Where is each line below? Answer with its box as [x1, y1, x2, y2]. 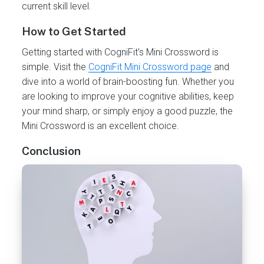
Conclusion [22, 144, 81, 158]
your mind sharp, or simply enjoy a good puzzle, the [22, 105, 233, 117]
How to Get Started [22, 24, 127, 38]
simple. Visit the [22, 61, 89, 73]
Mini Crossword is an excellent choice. [22, 120, 180, 132]
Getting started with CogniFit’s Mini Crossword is [22, 47, 219, 58]
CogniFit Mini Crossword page [88, 61, 212, 73]
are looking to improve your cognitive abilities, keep [22, 91, 235, 103]
